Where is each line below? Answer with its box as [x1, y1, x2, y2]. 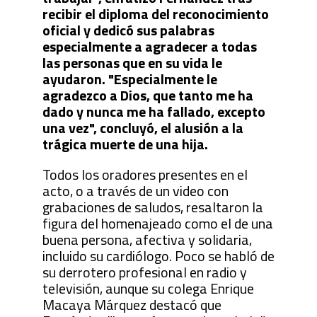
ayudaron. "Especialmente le [42, 67, 217, 90]
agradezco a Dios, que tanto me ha [42, 83, 253, 106]
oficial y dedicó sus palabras [42, 18, 214, 41]
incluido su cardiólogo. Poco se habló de [42, 244, 275, 267]
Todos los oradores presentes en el [42, 163, 248, 185]
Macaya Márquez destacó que [42, 293, 221, 316]
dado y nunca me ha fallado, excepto [42, 100, 265, 122]
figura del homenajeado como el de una [42, 212, 273, 234]
